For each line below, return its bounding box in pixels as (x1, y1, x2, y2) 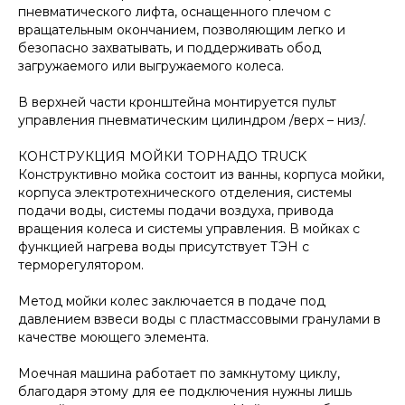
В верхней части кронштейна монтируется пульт (18, 93, 336, 110)
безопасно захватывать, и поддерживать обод (18, 39, 321, 56)
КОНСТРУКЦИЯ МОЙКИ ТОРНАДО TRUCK (18, 147, 306, 165)
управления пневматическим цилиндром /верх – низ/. (18, 111, 366, 128)
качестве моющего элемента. (18, 328, 209, 345)
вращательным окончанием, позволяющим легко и (18, 21, 345, 38)
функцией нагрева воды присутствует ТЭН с (18, 238, 309, 255)
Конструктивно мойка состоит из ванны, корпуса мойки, (18, 165, 384, 183)
